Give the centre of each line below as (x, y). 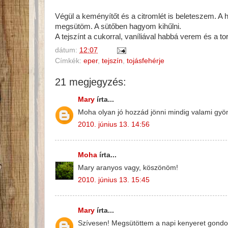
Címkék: (69, 61)
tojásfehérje (146, 61)
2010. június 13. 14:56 (114, 125)
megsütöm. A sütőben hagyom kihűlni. (118, 26)
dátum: (67, 50)
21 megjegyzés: (91, 82)
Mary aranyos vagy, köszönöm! (128, 167)
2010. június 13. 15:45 (114, 180)
